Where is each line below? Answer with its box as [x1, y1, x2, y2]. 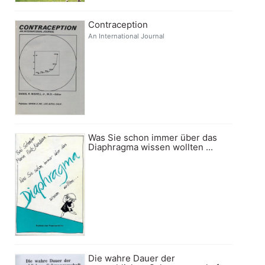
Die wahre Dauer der [88, 252, 176, 264]
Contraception [88, 19, 148, 31]
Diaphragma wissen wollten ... [88, 141, 214, 153]
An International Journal [88, 32, 165, 41]
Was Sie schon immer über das [88, 131, 218, 143]
